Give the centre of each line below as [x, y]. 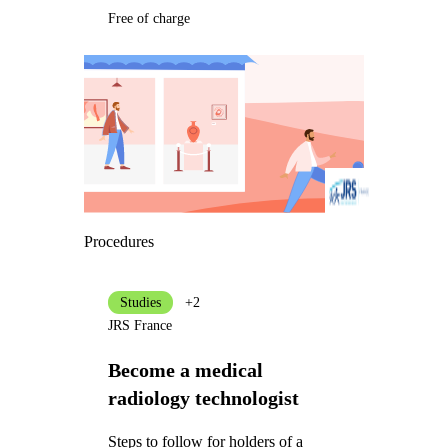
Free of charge [148, 19]
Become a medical [185, 369]
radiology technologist [203, 397]
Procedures [118, 241]
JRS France [139, 325]
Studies [140, 302]
